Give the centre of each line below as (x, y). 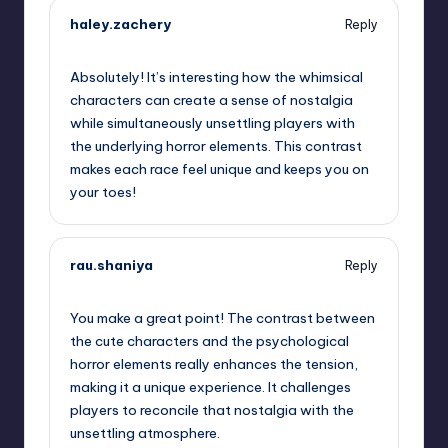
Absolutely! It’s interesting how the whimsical (216, 77)
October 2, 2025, (124, 286)
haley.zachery (120, 24)
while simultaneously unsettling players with (212, 123)
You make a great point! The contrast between (222, 318)
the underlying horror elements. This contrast (216, 146)
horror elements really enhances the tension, (214, 364)
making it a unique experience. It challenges (210, 387)
